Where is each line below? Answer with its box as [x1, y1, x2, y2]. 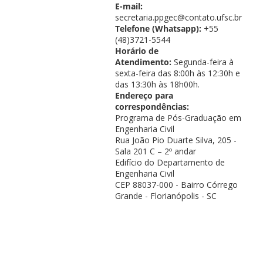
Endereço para [114, 89, 173, 101]
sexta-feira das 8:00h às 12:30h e [114, 67, 240, 79]
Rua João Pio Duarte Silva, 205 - [114, 134, 237, 146]
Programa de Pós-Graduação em [114, 112, 241, 123]
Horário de [114, 45, 159, 56]
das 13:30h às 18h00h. [114, 78, 200, 90]
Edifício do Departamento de [114, 156, 225, 168]
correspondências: [114, 100, 191, 112]
